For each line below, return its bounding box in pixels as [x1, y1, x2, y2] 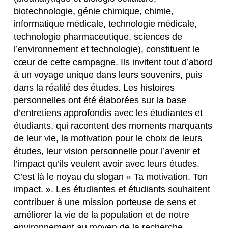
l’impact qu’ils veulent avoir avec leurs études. [14, 158, 200, 169]
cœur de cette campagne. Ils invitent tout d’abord [14, 56, 213, 67]
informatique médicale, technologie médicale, [14, 18, 197, 29]
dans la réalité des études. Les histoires [14, 81, 175, 93]
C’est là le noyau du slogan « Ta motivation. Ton [14, 170, 208, 182]
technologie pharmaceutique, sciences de [14, 31, 183, 42]
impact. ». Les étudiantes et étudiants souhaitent [14, 183, 211, 194]
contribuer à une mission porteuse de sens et [14, 196, 197, 207]
